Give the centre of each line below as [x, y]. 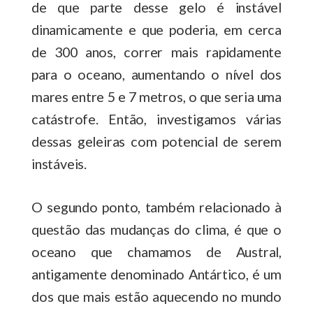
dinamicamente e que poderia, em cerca [156, 29]
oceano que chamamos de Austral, [156, 251]
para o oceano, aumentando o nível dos [156, 74]
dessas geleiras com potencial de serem [156, 141]
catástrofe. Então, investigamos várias [156, 118]
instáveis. [62, 163]
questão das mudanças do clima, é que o [156, 229]
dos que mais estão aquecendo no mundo [156, 296]
